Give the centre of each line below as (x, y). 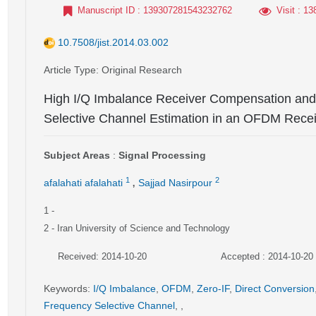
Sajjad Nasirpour (175, 183)
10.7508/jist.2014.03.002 (113, 42)
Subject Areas (77, 155)
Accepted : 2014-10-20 (267, 256)
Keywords (66, 288)
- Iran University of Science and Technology (141, 228)
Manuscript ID (106, 10)
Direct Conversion (275, 288)
